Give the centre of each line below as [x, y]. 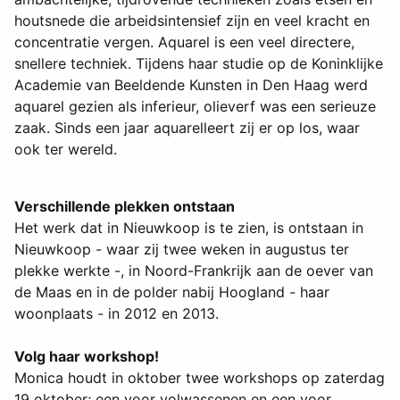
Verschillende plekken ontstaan [125, 207]
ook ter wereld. [66, 150]
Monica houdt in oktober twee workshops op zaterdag [200, 378]
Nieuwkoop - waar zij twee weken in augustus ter [182, 250]
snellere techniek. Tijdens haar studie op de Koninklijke [199, 64]
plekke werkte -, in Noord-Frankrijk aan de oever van [194, 271]
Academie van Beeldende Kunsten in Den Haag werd [191, 85]
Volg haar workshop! [87, 357]
